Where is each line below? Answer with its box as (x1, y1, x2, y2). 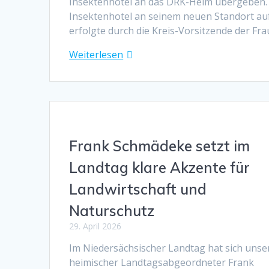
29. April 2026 (69, 220, 122, 232)
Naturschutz (69, 201, 155, 220)
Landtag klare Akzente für (69, 158, 250, 177)
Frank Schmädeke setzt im (69, 136, 250, 155)
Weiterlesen (69, 47, 124, 61)
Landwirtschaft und (69, 180, 207, 198)
